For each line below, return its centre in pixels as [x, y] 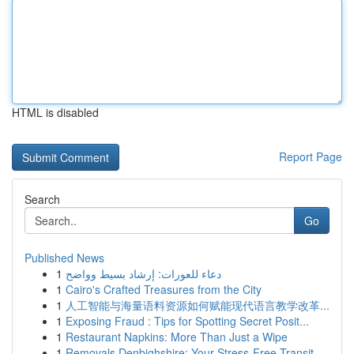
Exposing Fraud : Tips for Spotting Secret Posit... [187, 321]
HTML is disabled [55, 112]
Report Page [311, 156]
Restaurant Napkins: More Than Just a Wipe [177, 337]
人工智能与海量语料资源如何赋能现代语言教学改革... [198, 305]
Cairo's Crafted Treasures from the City [164, 289]
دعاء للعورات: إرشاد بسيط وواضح [143, 273]
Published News [64, 258]
